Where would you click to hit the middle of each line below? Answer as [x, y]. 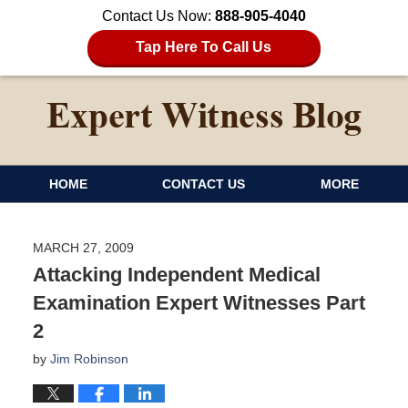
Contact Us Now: [158, 16]
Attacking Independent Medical [176, 274]
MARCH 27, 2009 [83, 247]
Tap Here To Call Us [204, 47]
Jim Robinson [89, 358]
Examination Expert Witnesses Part [199, 302]
